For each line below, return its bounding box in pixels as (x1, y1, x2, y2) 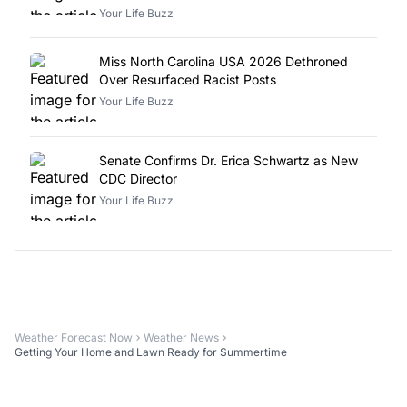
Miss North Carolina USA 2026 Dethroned (99, 53, 348, 69)
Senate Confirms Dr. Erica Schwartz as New (99, 152, 358, 168)
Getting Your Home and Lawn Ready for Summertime (15, 344, 287, 359)
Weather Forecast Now (15, 330, 133, 344)
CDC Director (99, 170, 177, 186)
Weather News (144, 330, 219, 344)
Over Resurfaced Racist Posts (99, 71, 276, 87)
